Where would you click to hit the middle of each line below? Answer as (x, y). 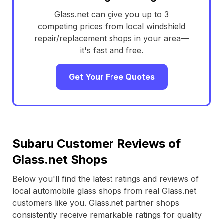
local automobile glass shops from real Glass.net (104, 191)
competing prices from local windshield (111, 26)
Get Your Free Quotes (111, 77)
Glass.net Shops (60, 160)
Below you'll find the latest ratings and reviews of (106, 179)
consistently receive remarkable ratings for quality (107, 215)
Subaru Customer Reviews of (97, 144)
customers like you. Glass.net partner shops (96, 203)
